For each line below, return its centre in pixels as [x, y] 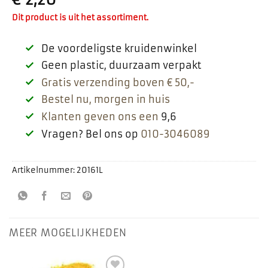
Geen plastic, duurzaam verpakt [121, 66]
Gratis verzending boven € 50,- [118, 82]
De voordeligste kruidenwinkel [119, 48]
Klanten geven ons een [100, 116]
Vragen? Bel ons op [91, 134]
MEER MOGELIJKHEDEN [68, 232]
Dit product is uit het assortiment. [80, 17]
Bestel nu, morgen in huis [105, 100]
